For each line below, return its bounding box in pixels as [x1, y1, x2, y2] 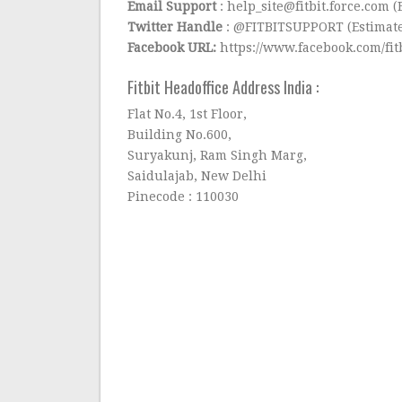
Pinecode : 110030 [127, 189, 240, 204]
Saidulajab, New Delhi [127, 169, 267, 183]
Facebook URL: [127, 40, 217, 55]
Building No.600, [127, 127, 232, 142]
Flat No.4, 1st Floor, [127, 107, 248, 121]
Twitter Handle [127, 20, 223, 34]
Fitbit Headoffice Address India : [127, 75, 319, 99]
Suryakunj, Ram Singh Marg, [127, 148, 308, 162]
